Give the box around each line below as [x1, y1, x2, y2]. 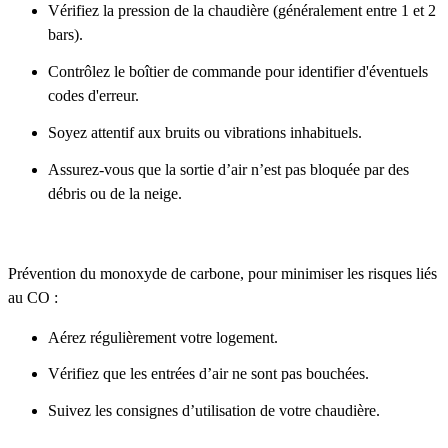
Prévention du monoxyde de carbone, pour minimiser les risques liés [8, 264, 437, 282]
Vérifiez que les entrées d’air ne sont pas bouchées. [48, 365, 369, 383]
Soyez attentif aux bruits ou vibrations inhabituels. [48, 123, 362, 141]
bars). [48, 26, 83, 44]
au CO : [8, 288, 58, 306]
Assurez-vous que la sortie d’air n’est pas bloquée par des [48, 160, 409, 178]
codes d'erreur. [48, 86, 139, 104]
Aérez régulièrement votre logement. [48, 328, 278, 346]
